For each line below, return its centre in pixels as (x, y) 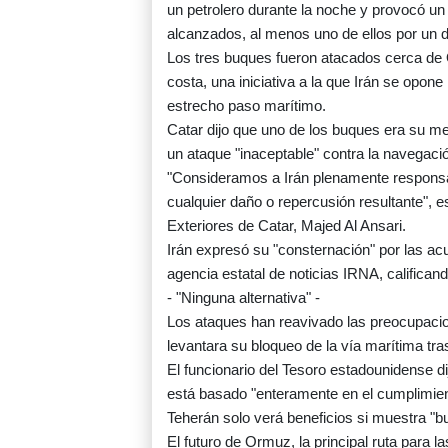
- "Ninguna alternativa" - (243, 298)
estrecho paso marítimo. (246, 106)
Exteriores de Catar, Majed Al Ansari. (286, 226)
